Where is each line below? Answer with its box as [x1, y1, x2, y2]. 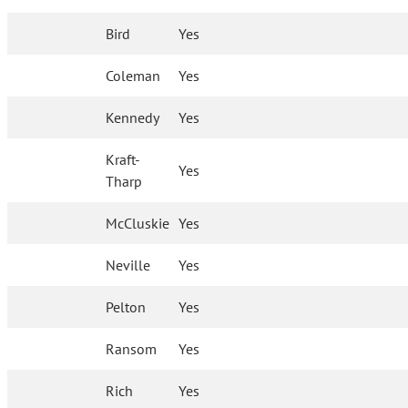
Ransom [106, 340, 158, 358]
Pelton [106, 298, 147, 316]
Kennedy [106, 108, 160, 127]
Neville [106, 256, 151, 274]
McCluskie [106, 214, 170, 232]
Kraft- [106, 150, 141, 168]
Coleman [106, 66, 161, 85]
